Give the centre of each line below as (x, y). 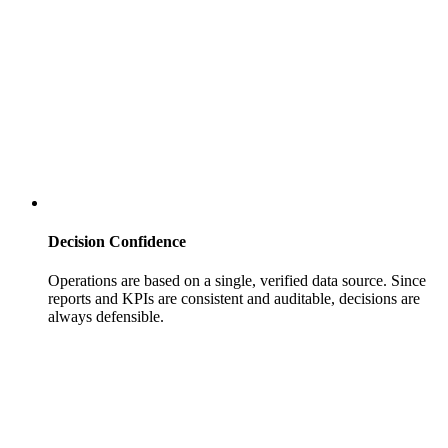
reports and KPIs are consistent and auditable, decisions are (234, 299)
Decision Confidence (117, 242)
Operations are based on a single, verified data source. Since (237, 281)
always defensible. (106, 317)
